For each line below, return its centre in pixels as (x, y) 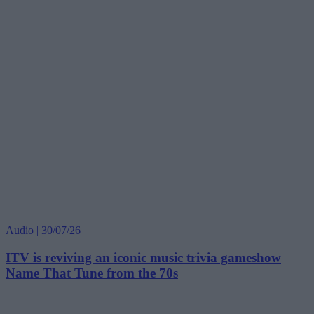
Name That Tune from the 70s (92, 273)
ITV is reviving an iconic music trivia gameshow (143, 257)
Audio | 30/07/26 (43, 231)
